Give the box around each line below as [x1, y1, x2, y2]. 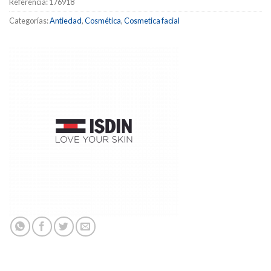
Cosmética [85, 15, 121, 25]
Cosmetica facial [124, 15, 180, 25]
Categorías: [9, 15, 50, 25]
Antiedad [50, 15, 82, 25]
